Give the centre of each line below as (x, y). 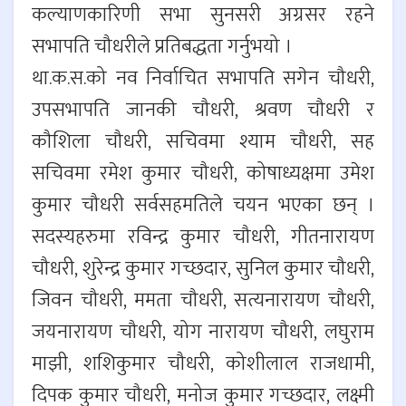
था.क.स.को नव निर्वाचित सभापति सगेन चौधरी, (203, 79)
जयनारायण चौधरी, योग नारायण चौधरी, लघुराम (203, 333)
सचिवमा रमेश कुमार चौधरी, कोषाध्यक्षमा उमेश (203, 174)
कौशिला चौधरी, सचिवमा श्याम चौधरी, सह (203, 142)
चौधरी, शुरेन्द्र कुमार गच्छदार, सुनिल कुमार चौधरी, (203, 269)
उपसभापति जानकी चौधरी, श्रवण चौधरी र (203, 111)
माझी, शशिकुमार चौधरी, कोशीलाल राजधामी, (203, 364)
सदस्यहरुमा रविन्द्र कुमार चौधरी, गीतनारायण (203, 237)
